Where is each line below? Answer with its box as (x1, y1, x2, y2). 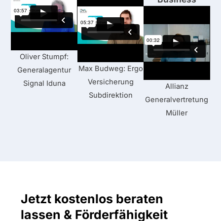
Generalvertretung (145, 95, 209, 105)
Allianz (165, 82, 188, 91)
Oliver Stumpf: (20, 52, 69, 62)
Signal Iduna (23, 79, 66, 88)
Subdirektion (88, 91, 133, 100)
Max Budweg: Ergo (78, 64, 143, 74)
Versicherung (87, 77, 134, 87)
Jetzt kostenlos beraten (21, 191, 164, 207)
